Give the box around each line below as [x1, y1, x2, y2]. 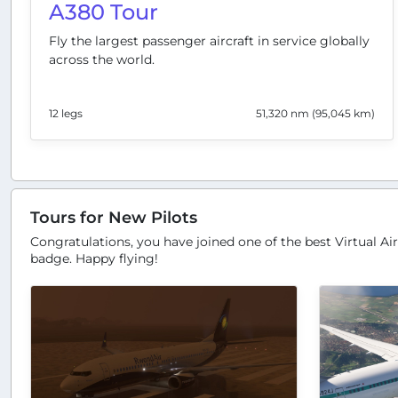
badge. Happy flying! [30, 250, 158, 267]
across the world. [49, 52, 155, 68]
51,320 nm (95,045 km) [256, 106, 376, 120]
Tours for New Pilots [30, 207, 197, 227]
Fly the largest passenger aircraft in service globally [49, 33, 370, 50]
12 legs [49, 106, 83, 120]
